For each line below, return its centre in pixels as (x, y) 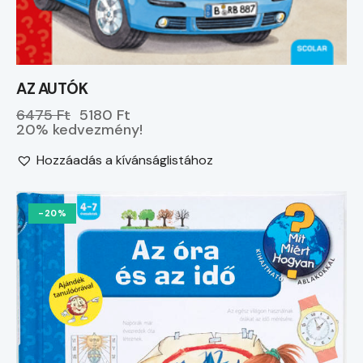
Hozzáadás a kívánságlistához (125, 160)
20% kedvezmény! (79, 130)
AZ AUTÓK (52, 89)
